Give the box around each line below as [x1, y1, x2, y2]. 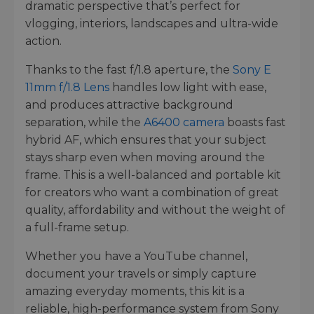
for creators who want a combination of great [25, 186, 279, 200]
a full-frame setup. [25, 221, 129, 235]
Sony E [233, 63, 271, 77]
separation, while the [25, 116, 144, 130]
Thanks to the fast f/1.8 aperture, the [25, 63, 233, 77]
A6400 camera [144, 116, 224, 130]
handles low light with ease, [109, 81, 266, 95]
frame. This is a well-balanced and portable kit [25, 168, 281, 182]
